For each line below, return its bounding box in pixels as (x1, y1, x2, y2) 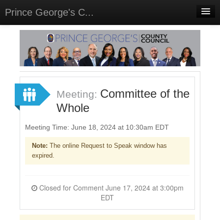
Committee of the (100, 86, 190, 100)
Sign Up (16, 101, 45, 109)
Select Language (3, 67, 55, 75)
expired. (32, 152, 55, 159)
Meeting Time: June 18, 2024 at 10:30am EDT (25, 123, 169, 131)
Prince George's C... (5, 7, 94, 18)
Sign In (10, 81, 33, 89)
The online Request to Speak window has (48, 142, 167, 149)
